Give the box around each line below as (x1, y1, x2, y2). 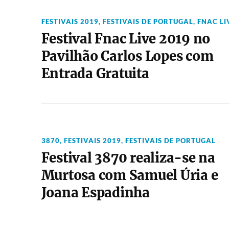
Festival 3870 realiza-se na (41, 150, 215, 166)
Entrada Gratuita (41, 65, 149, 82)
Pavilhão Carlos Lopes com (41, 48, 214, 64)
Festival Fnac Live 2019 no (41, 31, 211, 47)
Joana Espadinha (41, 185, 150, 201)
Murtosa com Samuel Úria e (41, 167, 218, 184)
